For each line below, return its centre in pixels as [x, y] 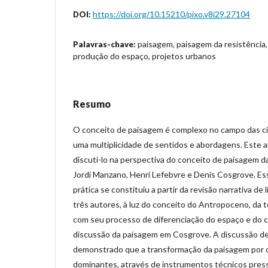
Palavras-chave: [105, 44]
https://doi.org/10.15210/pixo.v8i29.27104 [171, 14]
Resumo [92, 103]
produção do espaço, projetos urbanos [144, 56]
